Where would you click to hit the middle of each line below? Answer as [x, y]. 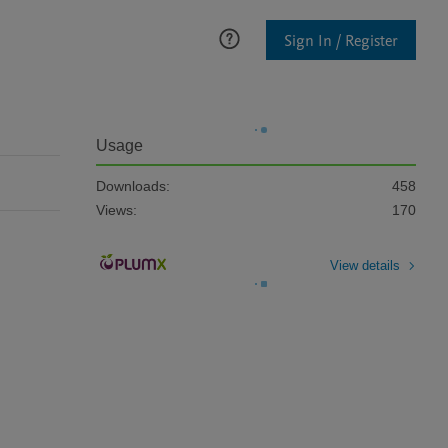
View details [365, 265]
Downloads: [133, 186]
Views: [116, 210]
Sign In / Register [341, 40]
